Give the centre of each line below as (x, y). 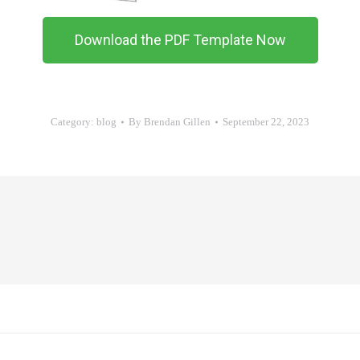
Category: (74, 122)
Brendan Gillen (177, 122)
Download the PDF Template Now (180, 40)
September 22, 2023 (266, 122)
